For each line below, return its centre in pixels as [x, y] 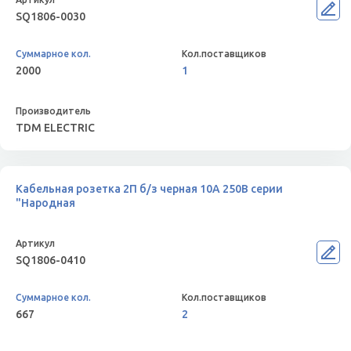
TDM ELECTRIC [55, 128]
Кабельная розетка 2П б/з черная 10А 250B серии [149, 189]
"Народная [45, 203]
